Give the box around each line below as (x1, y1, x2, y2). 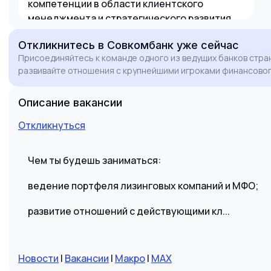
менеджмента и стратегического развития (28, 11, 231, 25)
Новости (18, 252, 59, 265)
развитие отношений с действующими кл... (28, 204, 230, 218)
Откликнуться (18, 119, 85, 132)
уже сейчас (174, 39, 239, 51)
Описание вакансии (18, 96, 122, 109)
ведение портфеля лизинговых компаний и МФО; (28, 179, 258, 192)
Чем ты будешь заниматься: (28, 154, 161, 167)
